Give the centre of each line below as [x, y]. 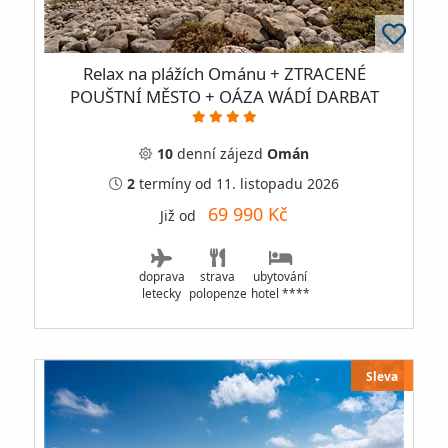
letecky [161, 293]
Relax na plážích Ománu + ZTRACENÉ [224, 73]
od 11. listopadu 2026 [267, 184]
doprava [161, 276]
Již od [184, 216]
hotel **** [280, 293]
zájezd [241, 154]
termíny [163, 184]
